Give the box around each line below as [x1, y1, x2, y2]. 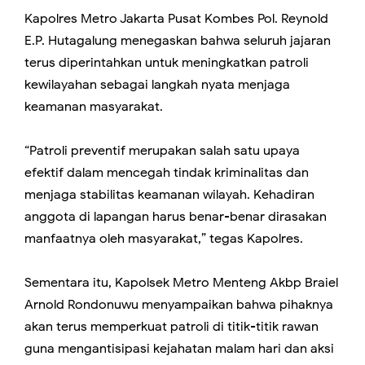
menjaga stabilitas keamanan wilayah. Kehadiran [24, 186, 314, 203]
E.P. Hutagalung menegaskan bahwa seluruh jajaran [24, 32, 331, 49]
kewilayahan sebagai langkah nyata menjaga [24, 76, 290, 93]
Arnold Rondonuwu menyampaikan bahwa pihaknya [24, 296, 333, 313]
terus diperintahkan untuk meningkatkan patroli [24, 54, 309, 71]
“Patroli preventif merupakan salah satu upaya [24, 142, 300, 159]
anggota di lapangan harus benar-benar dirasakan [24, 208, 327, 225]
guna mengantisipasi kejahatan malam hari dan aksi [24, 340, 334, 357]
